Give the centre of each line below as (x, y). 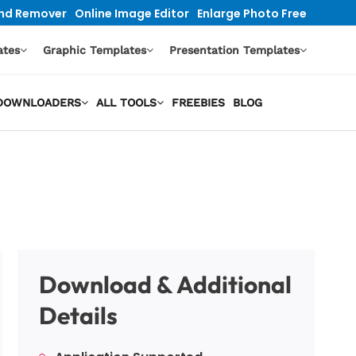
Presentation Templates (234, 50)
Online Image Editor (132, 13)
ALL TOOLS (126, 103)
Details (78, 315)
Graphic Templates (95, 50)
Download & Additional (165, 284)
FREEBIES (198, 103)
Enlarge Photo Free (252, 13)
